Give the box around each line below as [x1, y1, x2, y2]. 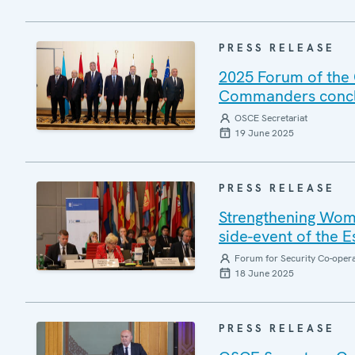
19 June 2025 [235, 126, 294, 139]
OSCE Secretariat [235, 111, 307, 124]
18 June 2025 [235, 266, 294, 280]
